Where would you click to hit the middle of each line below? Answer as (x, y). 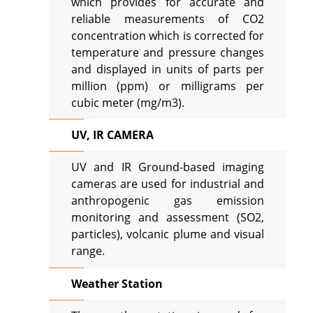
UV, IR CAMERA (112, 134)
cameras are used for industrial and (168, 184)
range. (88, 251)
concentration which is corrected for (168, 35)
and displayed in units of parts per (168, 69)
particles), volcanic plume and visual (168, 234)
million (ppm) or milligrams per (168, 86)
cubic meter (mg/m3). (128, 102)
